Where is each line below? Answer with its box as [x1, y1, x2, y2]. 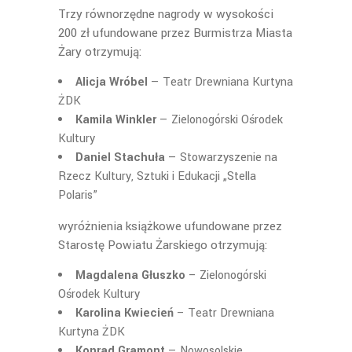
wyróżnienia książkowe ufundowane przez [58, 218, 282, 235]
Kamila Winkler [75, 112, 156, 128]
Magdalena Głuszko [75, 267, 185, 284]
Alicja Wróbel [75, 74, 148, 90]
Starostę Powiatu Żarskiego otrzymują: [58, 236, 268, 254]
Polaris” [58, 187, 97, 203]
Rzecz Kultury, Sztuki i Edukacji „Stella [58, 168, 256, 185]
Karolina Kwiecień [75, 305, 174, 321]
